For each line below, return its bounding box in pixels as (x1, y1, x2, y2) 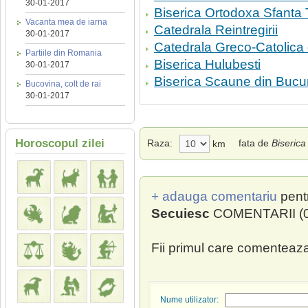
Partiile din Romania (25, 48, 102, 58)
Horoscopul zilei (15, 137, 104, 150)
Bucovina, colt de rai (25, 79, 101, 89)
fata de (239, 137, 272, 148)
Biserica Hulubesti (154, 57, 261, 71)
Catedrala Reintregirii (154, 23, 278, 37)
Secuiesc (151, 206, 210, 221)
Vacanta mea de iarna (25, 17, 107, 27)
